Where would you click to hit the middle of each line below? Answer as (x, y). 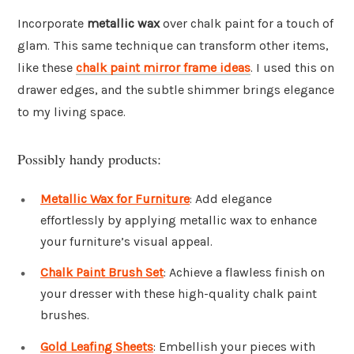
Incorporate (52, 24)
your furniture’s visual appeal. (126, 241)
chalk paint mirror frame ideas (163, 68)
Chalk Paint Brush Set (102, 273)
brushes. (65, 315)
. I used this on (292, 68)
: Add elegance (231, 198)
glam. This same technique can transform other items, (173, 46)
